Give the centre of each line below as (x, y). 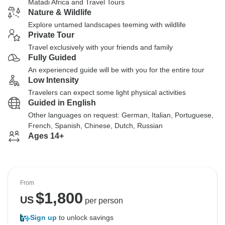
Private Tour (51, 35)
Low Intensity (53, 80)
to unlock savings (85, 217)
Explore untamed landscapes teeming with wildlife (107, 25)
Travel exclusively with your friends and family (100, 47)
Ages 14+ (46, 136)
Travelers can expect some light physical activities (107, 92)
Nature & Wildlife (60, 12)
